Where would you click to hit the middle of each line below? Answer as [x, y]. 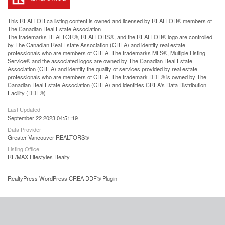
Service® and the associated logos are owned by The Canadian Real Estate [100, 61]
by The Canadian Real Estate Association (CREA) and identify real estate [96, 45]
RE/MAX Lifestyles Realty [39, 157]
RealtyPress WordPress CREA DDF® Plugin [62, 178]
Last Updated [24, 109]
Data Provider [24, 129]
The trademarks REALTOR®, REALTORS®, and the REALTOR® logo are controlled [110, 37]
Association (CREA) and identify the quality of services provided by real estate [102, 69]
